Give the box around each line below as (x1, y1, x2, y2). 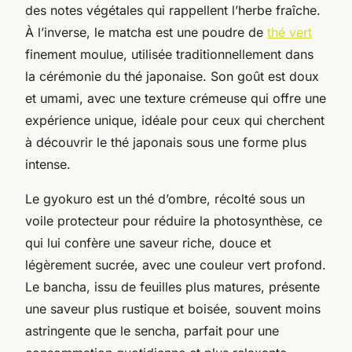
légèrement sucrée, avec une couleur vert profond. (25, 256, 326, 273)
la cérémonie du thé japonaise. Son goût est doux (25, 68, 319, 84)
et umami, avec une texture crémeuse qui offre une (25, 90, 326, 106)
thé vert (267, 24, 312, 40)
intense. (25, 156, 71, 172)
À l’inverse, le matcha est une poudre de (25, 24, 267, 40)
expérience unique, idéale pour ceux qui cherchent (25, 112, 324, 128)
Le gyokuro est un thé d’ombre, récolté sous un (25, 190, 305, 207)
